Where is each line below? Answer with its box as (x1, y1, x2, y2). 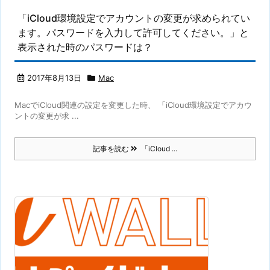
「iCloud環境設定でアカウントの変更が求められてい (17, 12, 250, 24)
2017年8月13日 (27, 73, 81, 83)
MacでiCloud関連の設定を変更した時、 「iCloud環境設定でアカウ (14, 100, 252, 110)
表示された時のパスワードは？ (17, 41, 152, 53)
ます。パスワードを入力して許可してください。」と (17, 27, 249, 39)
